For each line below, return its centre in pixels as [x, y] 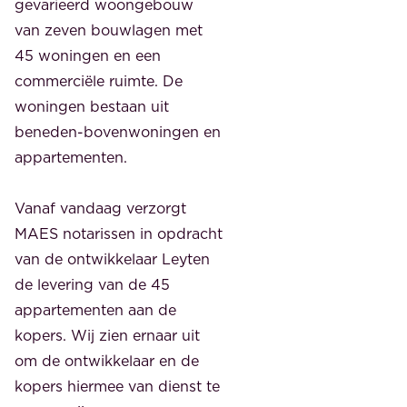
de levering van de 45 [92, 284]
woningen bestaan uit [92, 106]
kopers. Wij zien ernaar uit [107, 335]
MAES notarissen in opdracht [119, 233]
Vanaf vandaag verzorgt [100, 208]
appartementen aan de [95, 309]
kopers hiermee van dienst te [117, 386]
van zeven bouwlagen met [109, 30]
